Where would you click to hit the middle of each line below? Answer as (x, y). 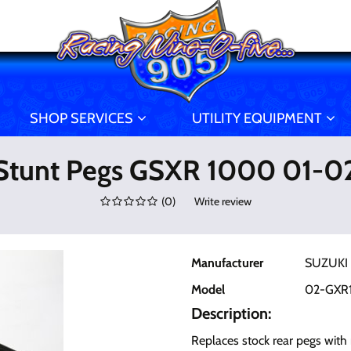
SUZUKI (326, 263)
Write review (223, 201)
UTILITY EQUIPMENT (257, 118)
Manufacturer (227, 263)
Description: (231, 313)
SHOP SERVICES (81, 118)
